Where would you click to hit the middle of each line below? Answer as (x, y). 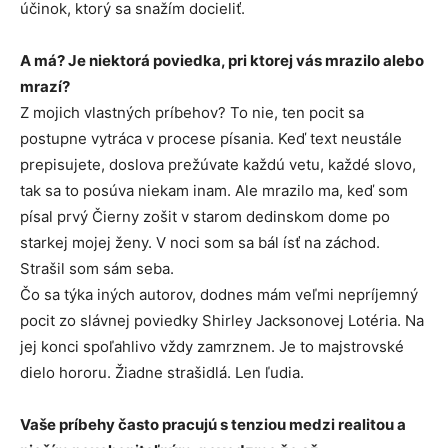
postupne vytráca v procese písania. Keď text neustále (211, 139)
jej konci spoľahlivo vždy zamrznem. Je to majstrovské (212, 347)
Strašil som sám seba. (97, 269)
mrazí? (45, 87)
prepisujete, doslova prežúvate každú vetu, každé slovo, (218, 165)
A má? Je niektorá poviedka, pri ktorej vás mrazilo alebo (222, 61)
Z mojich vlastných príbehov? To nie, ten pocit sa (192, 113)
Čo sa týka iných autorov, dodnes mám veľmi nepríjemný (219, 295)
